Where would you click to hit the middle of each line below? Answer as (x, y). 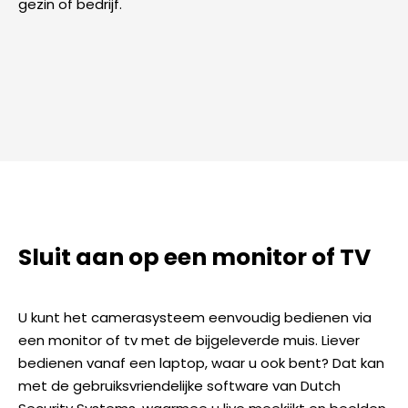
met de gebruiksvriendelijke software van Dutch (179, 386)
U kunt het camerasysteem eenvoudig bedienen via (195, 318)
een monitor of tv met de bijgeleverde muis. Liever (189, 341)
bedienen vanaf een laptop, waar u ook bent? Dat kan (201, 363)
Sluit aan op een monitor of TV (194, 257)
